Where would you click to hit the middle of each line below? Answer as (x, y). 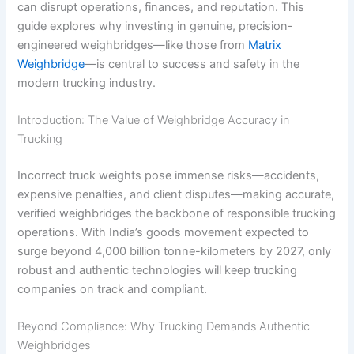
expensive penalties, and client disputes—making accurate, (176, 195)
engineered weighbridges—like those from (133, 45)
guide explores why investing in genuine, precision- (156, 26)
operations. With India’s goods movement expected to (164, 233)
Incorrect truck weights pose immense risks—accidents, (169, 176)
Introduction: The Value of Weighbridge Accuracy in (154, 121)
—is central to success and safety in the (192, 64)
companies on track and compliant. (113, 290)
